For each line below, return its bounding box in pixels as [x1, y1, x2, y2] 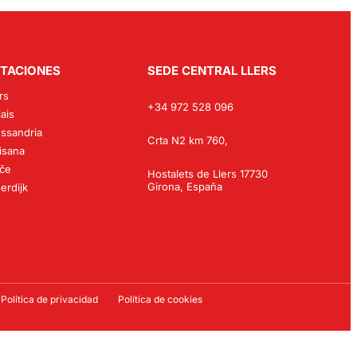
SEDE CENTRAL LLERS [147, 62, 277, 78]
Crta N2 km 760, [147, 133, 229, 147]
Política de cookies [118, 292, 202, 305]
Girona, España [147, 179, 223, 193]
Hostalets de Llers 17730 [147, 167, 269, 180]
